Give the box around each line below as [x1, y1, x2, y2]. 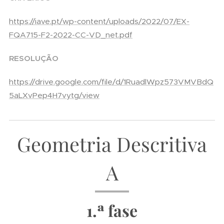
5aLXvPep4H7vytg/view [9, 90, 99, 100]
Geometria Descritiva [17, 130, 207, 157]
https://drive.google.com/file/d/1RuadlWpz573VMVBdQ [9, 77, 213, 86]
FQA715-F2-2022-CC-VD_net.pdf [9, 30, 132, 39]
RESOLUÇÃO [9, 53, 58, 63]
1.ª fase [86, 199, 137, 221]
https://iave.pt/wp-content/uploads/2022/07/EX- [9, 16, 189, 26]
